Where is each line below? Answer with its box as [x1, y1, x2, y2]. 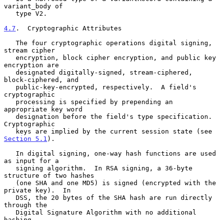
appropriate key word [4, 105, 82, 113]
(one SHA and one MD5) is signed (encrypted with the [4, 179, 16, 187]
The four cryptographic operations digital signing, [4, 39, 16, 47]
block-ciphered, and [4, 76, 79, 83]
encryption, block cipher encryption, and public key [4, 54, 16, 61]
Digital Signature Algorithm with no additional [4, 208, 16, 216]
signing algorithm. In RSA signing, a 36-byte [4, 164, 16, 172]
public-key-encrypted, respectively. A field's [4, 83, 16, 91]
